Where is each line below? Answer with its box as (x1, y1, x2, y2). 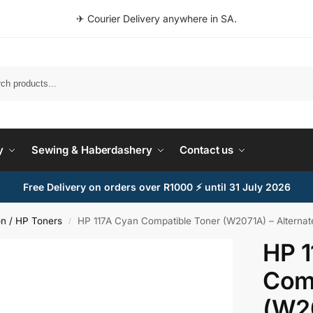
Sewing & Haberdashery (31, 143, 152, 156)
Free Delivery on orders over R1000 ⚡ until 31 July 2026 (22, 181, 291, 193)
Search (281, 66, 310, 78)
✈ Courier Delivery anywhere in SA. (76, 13, 237, 24)
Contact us (180, 143, 234, 156)
